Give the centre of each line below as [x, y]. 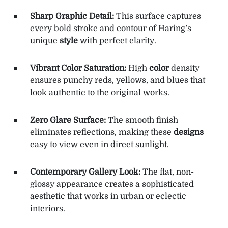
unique [45, 41]
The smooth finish [142, 120]
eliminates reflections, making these [102, 133]
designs [189, 133]
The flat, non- [167, 172]
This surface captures [158, 17]
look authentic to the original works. [100, 93]
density [184, 68]
